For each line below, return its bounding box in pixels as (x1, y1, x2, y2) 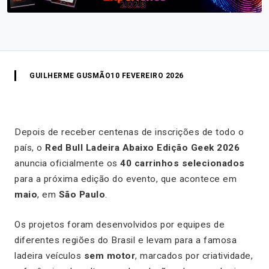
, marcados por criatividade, (135, 250, 253, 261)
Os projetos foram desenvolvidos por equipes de (14, 219, 225, 230)
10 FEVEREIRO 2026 (110, 71, 184, 80)
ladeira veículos (14, 250, 84, 261)
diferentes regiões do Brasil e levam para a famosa (14, 234, 237, 246)
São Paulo (56, 189, 105, 200)
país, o (14, 142, 45, 153)
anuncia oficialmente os (14, 157, 120, 169)
